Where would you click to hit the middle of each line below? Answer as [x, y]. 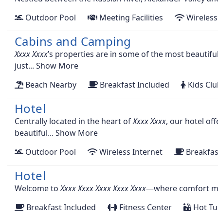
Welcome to [37, 189]
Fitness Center [145, 208]
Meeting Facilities [130, 18]
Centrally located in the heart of [74, 121]
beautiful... [35, 133]
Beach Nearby [50, 85]
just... [25, 66]
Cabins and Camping [73, 41]
